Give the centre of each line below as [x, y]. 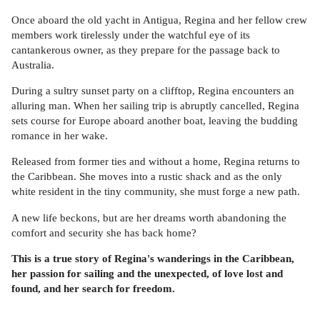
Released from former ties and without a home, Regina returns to [156, 161]
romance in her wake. [60, 136]
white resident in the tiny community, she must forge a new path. [156, 191]
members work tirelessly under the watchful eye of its [131, 34]
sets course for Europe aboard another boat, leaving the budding [155, 121]
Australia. [33, 64]
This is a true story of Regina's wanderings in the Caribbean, [153, 259]
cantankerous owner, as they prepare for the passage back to [146, 49]
